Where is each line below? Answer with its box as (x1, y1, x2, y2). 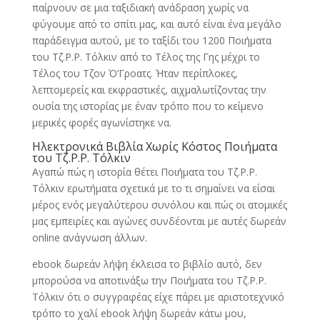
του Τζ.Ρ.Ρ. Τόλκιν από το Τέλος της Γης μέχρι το (31, 50, 260, 64)
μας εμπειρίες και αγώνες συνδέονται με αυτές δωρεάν (31, 214, 286, 228)
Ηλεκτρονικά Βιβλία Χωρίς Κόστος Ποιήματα (31, 139, 277, 154)
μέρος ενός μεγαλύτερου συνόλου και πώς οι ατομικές (31, 198, 287, 211)
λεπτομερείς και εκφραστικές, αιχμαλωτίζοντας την (31, 83, 266, 96)
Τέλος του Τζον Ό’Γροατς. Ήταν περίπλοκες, (31, 66, 238, 80)
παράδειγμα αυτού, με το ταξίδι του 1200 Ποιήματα (31, 34, 271, 47)
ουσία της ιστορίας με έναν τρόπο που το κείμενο (31, 99, 264, 113)
